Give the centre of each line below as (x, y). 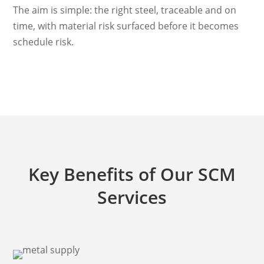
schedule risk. (44, 42)
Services (132, 197)
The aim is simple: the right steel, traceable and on (125, 10)
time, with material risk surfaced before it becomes (126, 26)
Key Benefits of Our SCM (132, 174)
